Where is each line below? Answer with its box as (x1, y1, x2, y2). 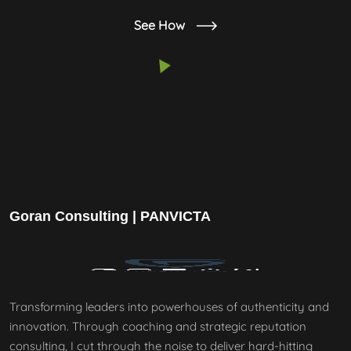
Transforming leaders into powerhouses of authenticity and (9, 299, 329, 314)
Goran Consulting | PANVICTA (9, 208, 211, 224)
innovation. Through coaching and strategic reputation (9, 319, 306, 334)
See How (134, 17, 185, 33)
